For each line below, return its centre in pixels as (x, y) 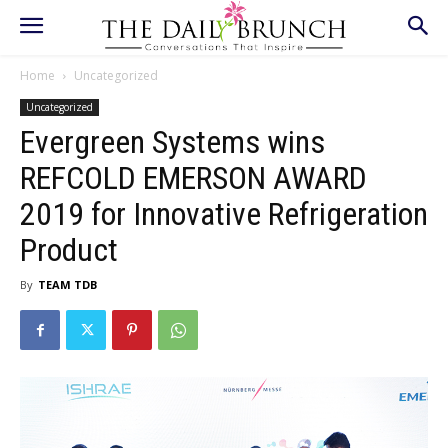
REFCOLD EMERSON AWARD (193, 178)
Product (69, 250)
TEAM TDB (67, 284)
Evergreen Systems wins (172, 142)
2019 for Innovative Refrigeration (224, 214)
